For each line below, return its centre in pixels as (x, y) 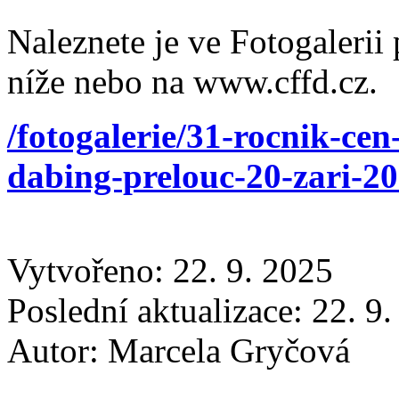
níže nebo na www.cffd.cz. (192, 81)
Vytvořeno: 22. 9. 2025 (170, 270)
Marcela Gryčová (229, 350)
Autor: (57, 350)
